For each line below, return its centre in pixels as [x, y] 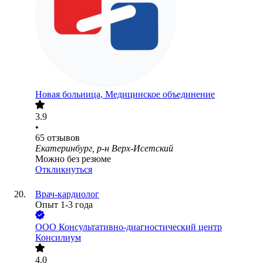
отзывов [63, 138]
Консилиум [58, 238]
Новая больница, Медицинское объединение [125, 95]
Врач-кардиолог [67, 194]
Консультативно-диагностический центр [140, 227]
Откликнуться [64, 170]
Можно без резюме [73, 159]
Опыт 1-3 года [64, 205]
